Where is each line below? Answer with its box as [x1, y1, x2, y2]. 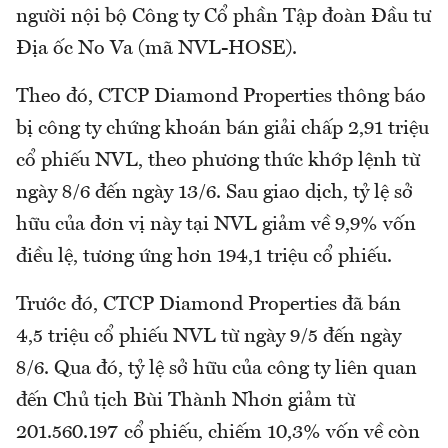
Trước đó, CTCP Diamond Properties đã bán [16, 294, 401, 315]
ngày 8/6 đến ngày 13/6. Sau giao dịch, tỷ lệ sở [16, 182, 413, 203]
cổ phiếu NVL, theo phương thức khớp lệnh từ [16, 150, 420, 171]
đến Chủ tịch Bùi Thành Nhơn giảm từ [16, 390, 355, 411]
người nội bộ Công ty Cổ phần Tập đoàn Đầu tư [16, 6, 431, 27]
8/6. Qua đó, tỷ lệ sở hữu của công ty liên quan [16, 358, 417, 379]
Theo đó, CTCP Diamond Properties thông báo [16, 86, 426, 107]
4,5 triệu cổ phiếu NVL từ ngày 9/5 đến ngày [16, 326, 401, 347]
